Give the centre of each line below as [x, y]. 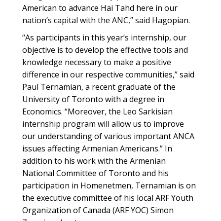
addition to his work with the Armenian [94, 161]
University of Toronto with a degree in [93, 99]
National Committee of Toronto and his [95, 173]
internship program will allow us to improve [103, 124]
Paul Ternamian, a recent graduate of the [99, 87]
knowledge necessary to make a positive [97, 62]
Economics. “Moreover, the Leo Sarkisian [97, 111]
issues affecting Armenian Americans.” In [97, 148]
